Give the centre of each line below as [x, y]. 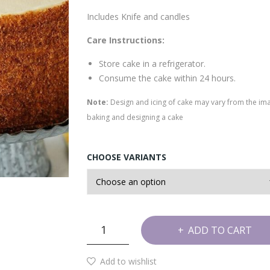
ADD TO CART [220, 231]
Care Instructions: [126, 40]
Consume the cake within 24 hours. [167, 78]
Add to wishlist [128, 262]
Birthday [103, 239]
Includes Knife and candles [138, 17]
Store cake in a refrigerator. [152, 64]
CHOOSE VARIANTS [127, 157]
